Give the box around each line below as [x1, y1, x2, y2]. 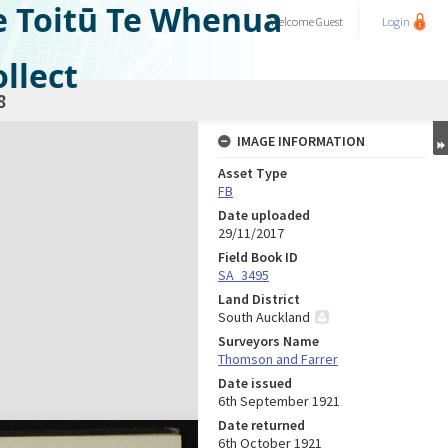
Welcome [270, 14, 316, 29]
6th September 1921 [218, 392, 340, 410]
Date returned [218, 416, 305, 434]
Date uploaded [218, 206, 310, 224]
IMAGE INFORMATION [237, 132, 365, 150]
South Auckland [218, 308, 310, 326]
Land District [218, 290, 300, 308]
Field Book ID [218, 248, 298, 266]
